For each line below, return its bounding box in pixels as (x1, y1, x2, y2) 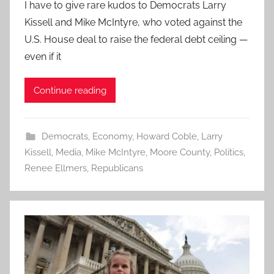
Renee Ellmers (24, 163, 87, 174)
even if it (24, 51, 61, 63)
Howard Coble (136, 131, 197, 143)
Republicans (91, 163, 143, 174)
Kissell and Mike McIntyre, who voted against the (24, 17, 242, 29)
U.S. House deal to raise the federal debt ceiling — (24, 34, 248, 46)
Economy (92, 131, 132, 143)
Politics (214, 147, 243, 158)
